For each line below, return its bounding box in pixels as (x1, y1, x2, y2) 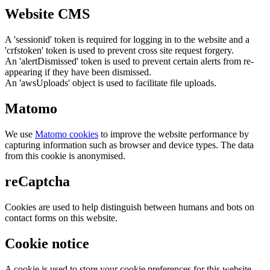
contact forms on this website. (5, 212, 118, 223)
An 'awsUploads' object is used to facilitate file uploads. (5, 78, 216, 89)
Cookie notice (5, 235, 89, 251)
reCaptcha (5, 173, 70, 189)
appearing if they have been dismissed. (5, 67, 151, 78)
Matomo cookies (35, 128, 98, 139)
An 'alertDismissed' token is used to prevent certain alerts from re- (5, 56, 254, 67)
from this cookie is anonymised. (5, 150, 125, 161)
